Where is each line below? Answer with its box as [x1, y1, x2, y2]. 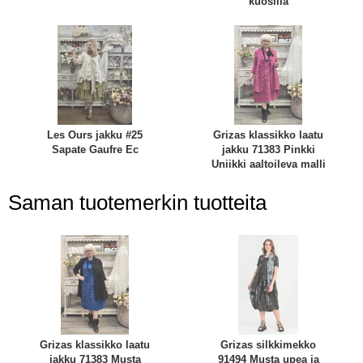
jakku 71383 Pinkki [221, 143, 315, 156]
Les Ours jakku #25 [47, 129, 143, 142]
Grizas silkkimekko [220, 338, 316, 351]
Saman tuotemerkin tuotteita [8, 190, 267, 214]
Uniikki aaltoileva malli [211, 158, 326, 171]
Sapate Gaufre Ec [51, 143, 139, 156]
